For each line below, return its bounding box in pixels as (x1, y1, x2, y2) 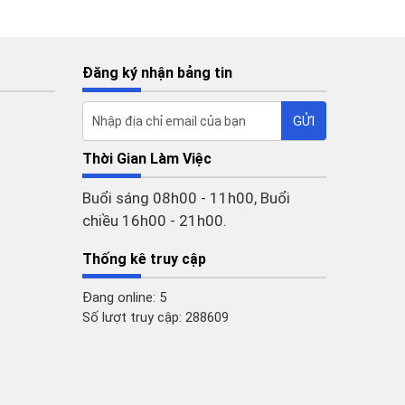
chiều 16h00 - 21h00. (82, 212, 227, 230)
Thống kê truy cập (82, 250, 206, 268)
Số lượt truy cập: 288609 (82, 309, 229, 325)
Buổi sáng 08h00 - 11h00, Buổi (82, 189, 290, 207)
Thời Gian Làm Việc (82, 150, 212, 167)
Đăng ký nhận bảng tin (82, 64, 232, 81)
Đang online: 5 (82, 289, 166, 306)
